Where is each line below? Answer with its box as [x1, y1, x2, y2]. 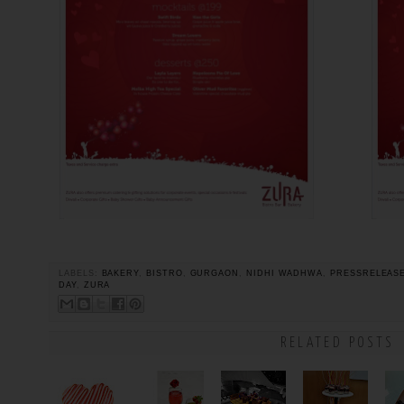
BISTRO [146, 268, 183, 278]
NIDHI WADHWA [245, 268, 324, 278]
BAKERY [101, 268, 140, 278]
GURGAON [189, 268, 240, 278]
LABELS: [59, 268, 102, 278]
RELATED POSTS [280, 336, 394, 351]
